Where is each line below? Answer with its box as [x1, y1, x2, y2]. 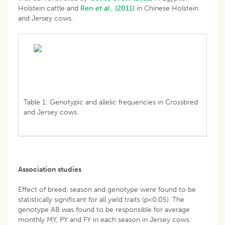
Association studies [18, 165, 81, 174]
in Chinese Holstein [135, 4, 198, 13]
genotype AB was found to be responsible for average [18, 205, 190, 214]
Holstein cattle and [18, 4, 80, 13]
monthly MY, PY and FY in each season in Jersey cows [18, 215, 189, 224]
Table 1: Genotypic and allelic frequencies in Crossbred [24, 97, 198, 106]
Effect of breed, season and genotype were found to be [18, 185, 196, 194]
